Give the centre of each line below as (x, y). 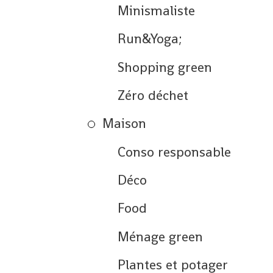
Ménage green (160, 236)
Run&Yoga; (150, 39)
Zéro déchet (153, 95)
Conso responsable (174, 151)
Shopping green (165, 67)
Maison (125, 123)
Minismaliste (156, 11)
